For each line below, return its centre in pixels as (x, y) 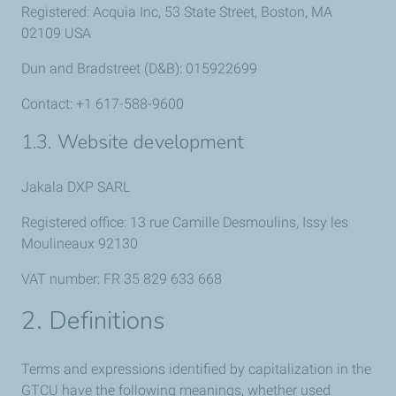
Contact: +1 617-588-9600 (103, 104)
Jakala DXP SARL (76, 187)
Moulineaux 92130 (80, 244)
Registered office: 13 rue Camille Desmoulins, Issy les (185, 222)
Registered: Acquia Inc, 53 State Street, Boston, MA (177, 12)
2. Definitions (93, 321)
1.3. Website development (133, 142)
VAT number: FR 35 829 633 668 (122, 279)
